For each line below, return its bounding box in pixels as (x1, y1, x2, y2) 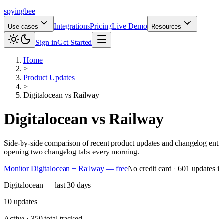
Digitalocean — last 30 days (4, 180, 91, 189)
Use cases (8, 23, 38, 30)
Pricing (90, 22, 112, 30)
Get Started (57, 38, 92, 46)
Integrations (54, 22, 90, 30)
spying (4, 7, 24, 15)
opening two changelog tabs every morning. (4, 147, 139, 156)
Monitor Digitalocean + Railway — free (4, 164, 128, 173)
